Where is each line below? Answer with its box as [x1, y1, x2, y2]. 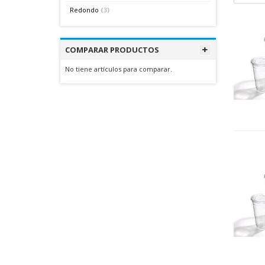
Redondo [70, 5, 99, 15]
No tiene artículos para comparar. [65, 64, 172, 74]
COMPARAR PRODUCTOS [65, 44, 159, 56]
